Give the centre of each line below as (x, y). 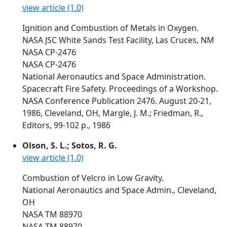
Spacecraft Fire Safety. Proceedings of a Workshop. (120, 89)
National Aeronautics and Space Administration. (114, 77)
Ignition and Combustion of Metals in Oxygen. (110, 28)
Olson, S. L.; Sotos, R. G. (70, 145)
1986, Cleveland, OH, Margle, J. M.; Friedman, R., (113, 113)
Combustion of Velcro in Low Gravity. (93, 178)
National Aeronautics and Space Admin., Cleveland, (119, 190)
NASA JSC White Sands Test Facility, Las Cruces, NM (118, 40)
